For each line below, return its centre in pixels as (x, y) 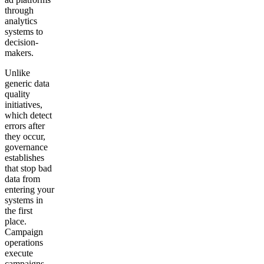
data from (22, 179)
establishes (24, 157)
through (19, 10)
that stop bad (28, 168)
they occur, (25, 136)
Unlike (17, 72)
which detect (28, 115)
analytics (21, 21)
